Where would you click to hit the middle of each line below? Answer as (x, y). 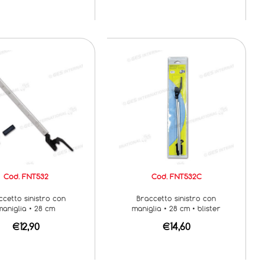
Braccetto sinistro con (177, 198)
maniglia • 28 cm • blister (177, 209)
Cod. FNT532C (176, 177)
